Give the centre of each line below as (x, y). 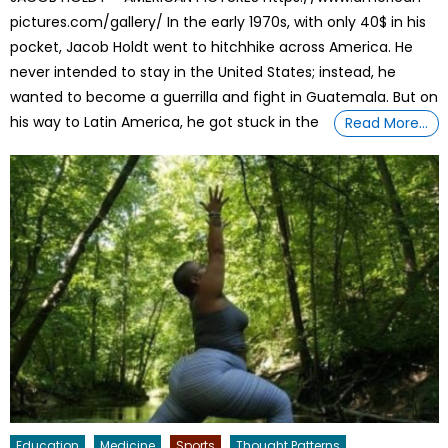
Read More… (387, 122)
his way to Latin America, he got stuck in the (165, 121)
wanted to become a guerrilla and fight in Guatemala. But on (224, 96)
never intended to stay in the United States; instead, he (203, 71)
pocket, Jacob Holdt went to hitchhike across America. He (212, 46)
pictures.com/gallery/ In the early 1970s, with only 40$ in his (218, 21)
